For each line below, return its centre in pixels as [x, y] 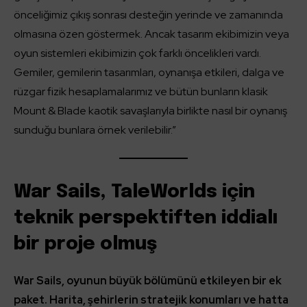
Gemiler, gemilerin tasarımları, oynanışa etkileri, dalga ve [149, 72]
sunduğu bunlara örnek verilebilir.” [95, 130]
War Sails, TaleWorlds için [134, 192]
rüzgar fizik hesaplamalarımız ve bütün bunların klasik [141, 91]
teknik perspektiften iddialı [146, 218]
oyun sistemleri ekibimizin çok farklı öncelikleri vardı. [137, 53]
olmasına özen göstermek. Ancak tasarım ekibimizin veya [151, 34]
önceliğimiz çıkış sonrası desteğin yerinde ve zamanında [148, 14]
